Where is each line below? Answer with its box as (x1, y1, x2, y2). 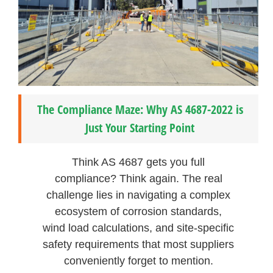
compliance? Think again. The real (54, 172, 222, 185)
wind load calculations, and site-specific (43, 222, 235, 235)
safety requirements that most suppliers (43, 238, 235, 251)
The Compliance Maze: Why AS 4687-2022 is (37, 101, 243, 118)
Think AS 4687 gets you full (72, 156, 205, 169)
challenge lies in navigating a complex (46, 189, 231, 202)
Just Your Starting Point (85, 119, 195, 136)
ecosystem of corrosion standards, (55, 205, 222, 218)
